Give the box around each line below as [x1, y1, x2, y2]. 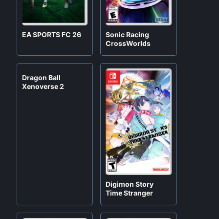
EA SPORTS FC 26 [22, 30, 81, 39]
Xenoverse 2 [22, 82, 64, 90]
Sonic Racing [106, 30, 150, 39]
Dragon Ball [22, 73, 61, 82]
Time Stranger [106, 188, 153, 197]
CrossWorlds [106, 39, 151, 47]
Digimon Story [106, 179, 154, 188]
